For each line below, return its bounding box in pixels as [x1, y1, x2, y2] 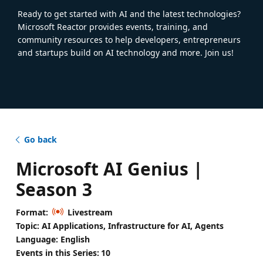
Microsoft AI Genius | [15, 156, 203, 181]
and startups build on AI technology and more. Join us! [18, 46, 234, 58]
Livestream [67, 206, 113, 218]
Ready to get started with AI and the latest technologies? [18, 8, 241, 19]
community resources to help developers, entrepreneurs [18, 33, 241, 45]
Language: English [15, 233, 90, 245]
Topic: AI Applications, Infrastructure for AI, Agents [15, 220, 224, 231]
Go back [23, 133, 57, 145]
